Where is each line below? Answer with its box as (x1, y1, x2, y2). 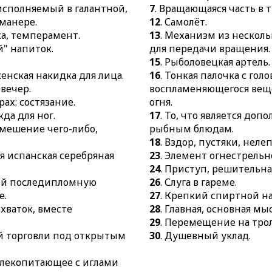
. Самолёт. (160, 15, 208, 29)
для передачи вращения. (149, 42, 271, 55)
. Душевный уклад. (160, 229, 251, 242)
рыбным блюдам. (149, 122, 234, 135)
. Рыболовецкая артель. (160, 55, 271, 69)
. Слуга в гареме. (160, 175, 237, 189)
